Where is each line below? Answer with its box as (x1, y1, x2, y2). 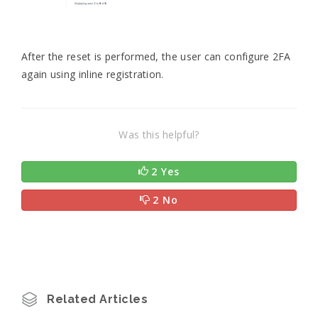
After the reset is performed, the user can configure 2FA (21, 50, 291, 64)
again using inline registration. (21, 67, 164, 82)
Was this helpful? (119, 128, 199, 142)
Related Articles (47, 292, 148, 306)
